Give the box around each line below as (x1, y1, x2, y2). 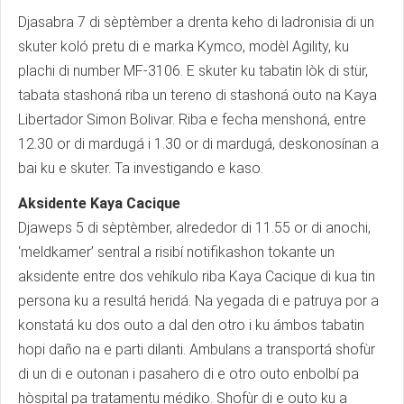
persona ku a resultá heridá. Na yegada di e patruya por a (18, 292, 379, 310)
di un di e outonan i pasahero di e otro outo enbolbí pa (18, 365, 359, 383)
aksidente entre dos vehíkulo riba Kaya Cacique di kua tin (18, 268, 375, 286)
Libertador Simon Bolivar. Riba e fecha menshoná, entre (18, 111, 366, 129)
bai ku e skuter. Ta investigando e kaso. (18, 160, 263, 178)
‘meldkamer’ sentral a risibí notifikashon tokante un (18, 243, 335, 262)
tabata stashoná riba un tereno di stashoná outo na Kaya (18, 87, 377, 105)
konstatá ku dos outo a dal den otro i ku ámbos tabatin (18, 317, 364, 335)
